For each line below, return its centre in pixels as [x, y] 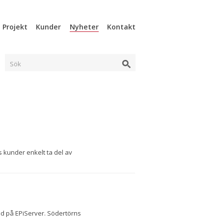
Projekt [15, 27]
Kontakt [121, 27]
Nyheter [84, 27]
